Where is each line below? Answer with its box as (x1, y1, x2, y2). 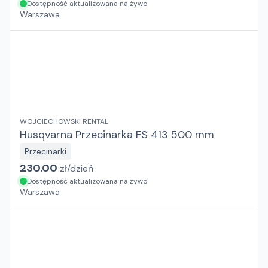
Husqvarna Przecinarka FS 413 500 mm (20, 127, 214, 142)
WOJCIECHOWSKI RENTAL (20, 117, 108, 126)
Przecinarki (25, 146, 66, 157)
